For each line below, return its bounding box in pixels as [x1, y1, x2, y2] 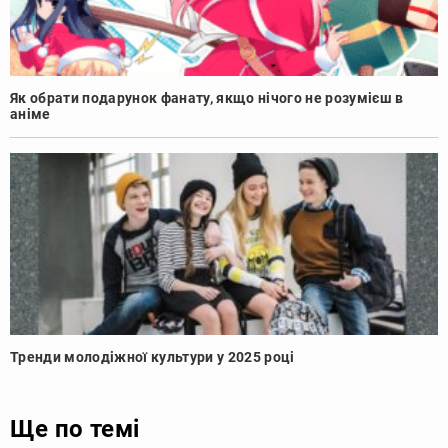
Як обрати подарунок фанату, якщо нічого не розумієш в [10, 89, 404, 106]
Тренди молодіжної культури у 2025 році [10, 349, 295, 366]
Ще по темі [10, 415, 140, 444]
